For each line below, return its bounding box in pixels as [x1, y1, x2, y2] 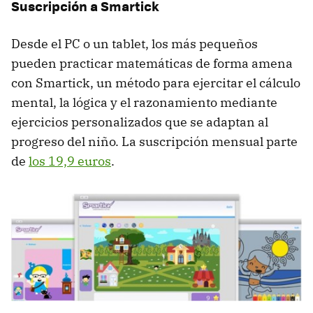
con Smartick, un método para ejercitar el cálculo [11, 74, 300, 91]
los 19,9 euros [29, 152, 111, 169]
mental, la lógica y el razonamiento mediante [11, 94, 277, 110]
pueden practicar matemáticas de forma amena [11, 54, 293, 71]
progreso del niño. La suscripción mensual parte [11, 133, 298, 150]
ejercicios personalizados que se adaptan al [11, 113, 268, 130]
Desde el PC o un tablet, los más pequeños [11, 35, 258, 52]
